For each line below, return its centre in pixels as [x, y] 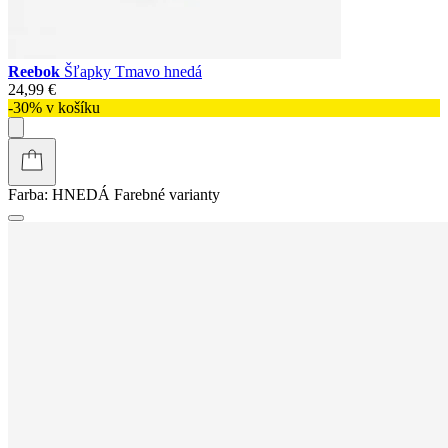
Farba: [28, 194]
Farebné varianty [167, 194]
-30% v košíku [54, 107]
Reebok [36, 71]
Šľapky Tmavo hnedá [133, 71]
